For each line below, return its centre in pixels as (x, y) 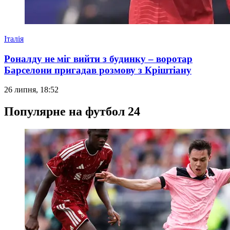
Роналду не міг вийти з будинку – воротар (98, 59)
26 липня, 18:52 (31, 90)
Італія (14, 39)
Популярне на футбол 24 (72, 112)
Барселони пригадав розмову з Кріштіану (98, 70)
